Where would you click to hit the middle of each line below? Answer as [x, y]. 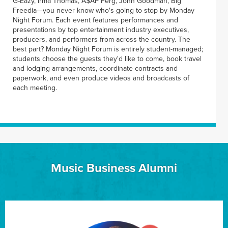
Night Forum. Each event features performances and [95, 20]
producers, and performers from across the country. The [102, 40]
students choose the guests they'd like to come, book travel [107, 59]
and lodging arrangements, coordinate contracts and [95, 69]
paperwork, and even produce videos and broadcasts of [101, 78]
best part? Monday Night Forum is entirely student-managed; [108, 49]
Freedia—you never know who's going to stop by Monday [104, 11]
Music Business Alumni [114, 168]
